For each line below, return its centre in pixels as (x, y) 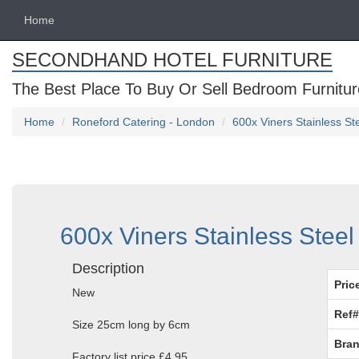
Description (108, 268)
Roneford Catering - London (143, 122)
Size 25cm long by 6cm (131, 325)
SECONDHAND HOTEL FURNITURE (172, 60)
